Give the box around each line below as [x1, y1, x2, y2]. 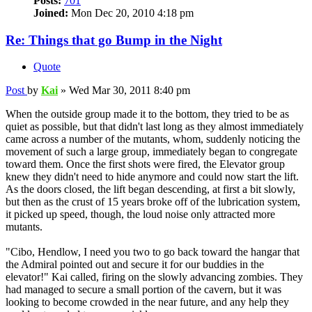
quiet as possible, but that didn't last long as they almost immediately [6, 120, 304, 133]
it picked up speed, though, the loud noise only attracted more [6, 208, 275, 221]
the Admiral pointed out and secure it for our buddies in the [6, 258, 264, 271]
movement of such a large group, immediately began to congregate [6, 146, 297, 158]
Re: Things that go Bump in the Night [6, 32, 222, 47]
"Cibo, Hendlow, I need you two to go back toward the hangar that [6, 246, 299, 258]
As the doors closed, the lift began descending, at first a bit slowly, [6, 183, 295, 196]
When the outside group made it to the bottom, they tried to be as [6, 108, 289, 120]
